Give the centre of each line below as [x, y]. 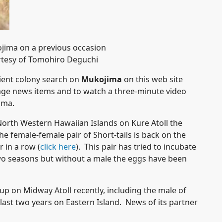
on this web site [152, 79]
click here [58, 147]
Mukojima [102, 79]
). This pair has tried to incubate [136, 147]
